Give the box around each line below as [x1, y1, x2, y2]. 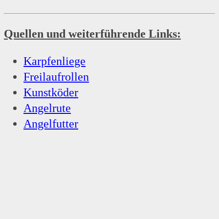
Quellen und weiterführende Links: [4, 27, 181, 41]
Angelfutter [23, 117, 78, 131]
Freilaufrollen [23, 70, 89, 84]
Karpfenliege [23, 55, 86, 68]
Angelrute [23, 102, 71, 115]
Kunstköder [23, 86, 78, 99]
